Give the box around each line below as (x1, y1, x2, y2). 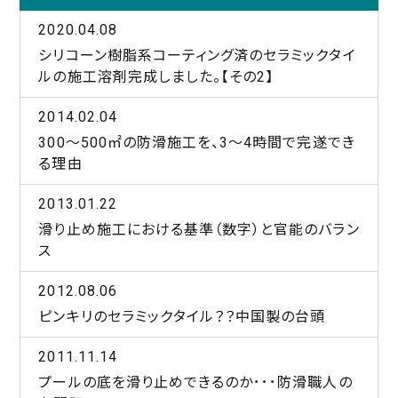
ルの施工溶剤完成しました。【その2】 (38, 68, 275, 85)
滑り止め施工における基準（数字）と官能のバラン (38, 221, 360, 238)
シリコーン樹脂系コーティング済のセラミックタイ (38, 47, 356, 64)
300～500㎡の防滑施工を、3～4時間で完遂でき (38, 134, 355, 151)
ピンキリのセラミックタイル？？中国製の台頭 (38, 308, 326, 325)
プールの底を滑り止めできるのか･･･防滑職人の (38, 374, 353, 391)
